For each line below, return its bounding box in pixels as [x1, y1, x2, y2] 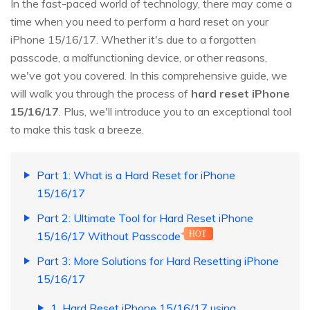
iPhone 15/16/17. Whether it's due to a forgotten [10, 33, 256, 47]
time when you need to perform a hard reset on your [10, 15, 268, 29]
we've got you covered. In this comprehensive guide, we [10, 69, 287, 83]
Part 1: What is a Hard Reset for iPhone [37, 168, 235, 183]
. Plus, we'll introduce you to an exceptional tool [59, 104, 291, 119]
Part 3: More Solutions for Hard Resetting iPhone [37, 254, 279, 268]
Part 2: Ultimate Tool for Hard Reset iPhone [37, 211, 253, 226]
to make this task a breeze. [10, 122, 144, 137]
